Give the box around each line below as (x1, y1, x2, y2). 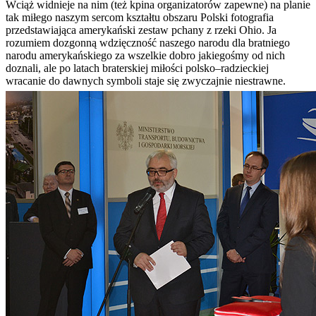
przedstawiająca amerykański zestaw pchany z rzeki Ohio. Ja (6, 24, 276, 37)
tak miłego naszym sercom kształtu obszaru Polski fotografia (6, 11, 274, 24)
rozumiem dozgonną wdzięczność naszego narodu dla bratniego (6, 37, 290, 49)
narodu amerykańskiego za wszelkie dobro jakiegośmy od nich (6, 49, 285, 62)
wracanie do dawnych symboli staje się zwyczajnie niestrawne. (6, 75, 286, 87)
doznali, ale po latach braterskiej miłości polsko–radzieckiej (6, 62, 269, 75)
